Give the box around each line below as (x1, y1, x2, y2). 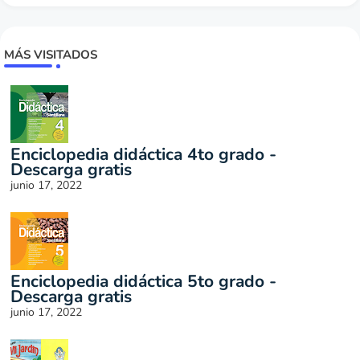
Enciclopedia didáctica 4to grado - (10, 143, 276, 166)
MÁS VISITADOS (4, 47, 97, 63)
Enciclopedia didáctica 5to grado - (10, 270, 276, 293)
